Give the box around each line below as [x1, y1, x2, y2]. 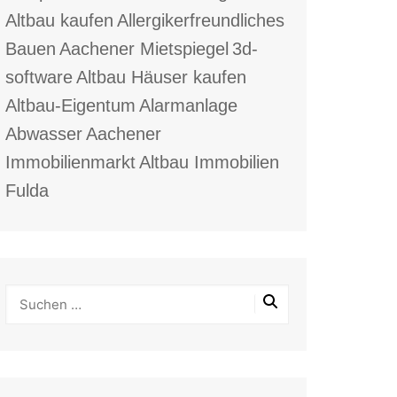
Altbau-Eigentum [5, 95, 136, 115]
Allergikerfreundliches [117, 10, 284, 30]
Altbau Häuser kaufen [76, 66, 246, 87]
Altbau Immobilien [139, 152, 279, 172]
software [5, 66, 73, 87]
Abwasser [5, 123, 82, 144]
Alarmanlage [139, 95, 237, 115]
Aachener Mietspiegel [59, 38, 229, 58]
